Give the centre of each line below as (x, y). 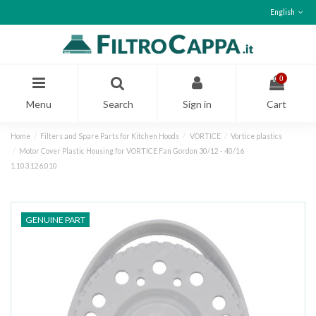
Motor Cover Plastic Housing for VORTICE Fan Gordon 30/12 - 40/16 (132, 151)
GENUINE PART (55, 220)
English (283, 12)
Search (118, 104)
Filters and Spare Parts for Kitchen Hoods (110, 136)
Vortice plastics (256, 136)
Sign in (197, 104)
